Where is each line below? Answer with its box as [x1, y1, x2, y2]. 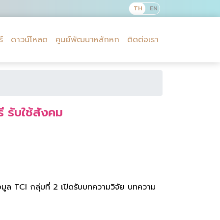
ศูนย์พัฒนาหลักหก [55, 34, 119, 46]
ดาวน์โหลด [11, 34, 48, 46]
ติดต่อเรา [127, 34, 159, 46]
